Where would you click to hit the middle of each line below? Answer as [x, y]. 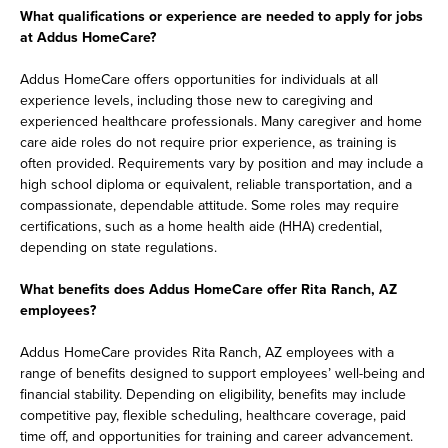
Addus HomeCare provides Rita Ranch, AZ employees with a [207, 352]
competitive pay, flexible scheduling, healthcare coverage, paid [213, 415]
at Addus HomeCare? [88, 37]
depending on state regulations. [118, 247]
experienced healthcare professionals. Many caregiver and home [221, 121]
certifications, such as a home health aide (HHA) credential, [201, 226]
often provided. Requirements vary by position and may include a [221, 163]
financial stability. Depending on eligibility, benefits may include [213, 394]
